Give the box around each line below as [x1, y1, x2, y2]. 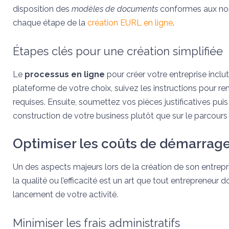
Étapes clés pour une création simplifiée [13, 44, 223, 58]
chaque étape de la [13, 18, 87, 28]
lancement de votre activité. [13, 190, 118, 199]
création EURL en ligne [87, 18, 173, 28]
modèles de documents [72, 4, 158, 14]
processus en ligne [25, 70, 105, 79]
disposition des [13, 4, 72, 14]
